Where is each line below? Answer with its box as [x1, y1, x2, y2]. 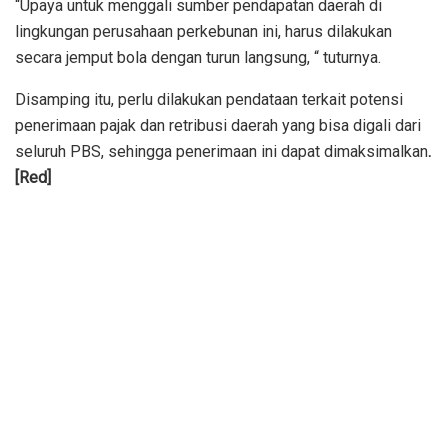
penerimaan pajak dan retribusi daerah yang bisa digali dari [15, 115, 421, 135]
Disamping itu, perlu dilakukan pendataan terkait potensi [15, 89, 403, 109]
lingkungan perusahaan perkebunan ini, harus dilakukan [15, 21, 392, 41]
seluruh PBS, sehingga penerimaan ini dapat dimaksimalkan [15, 141, 428, 161]
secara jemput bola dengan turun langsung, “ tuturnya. [15, 47, 381, 67]
